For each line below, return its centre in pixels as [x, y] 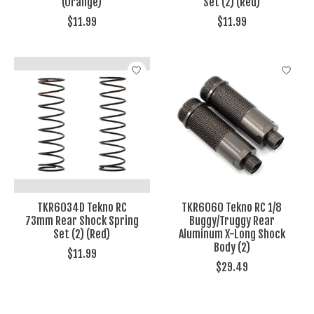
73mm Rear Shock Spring [82, 221]
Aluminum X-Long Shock [232, 234]
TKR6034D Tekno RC [82, 208]
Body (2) [232, 248]
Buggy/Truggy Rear [232, 221]
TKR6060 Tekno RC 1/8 [232, 208]
